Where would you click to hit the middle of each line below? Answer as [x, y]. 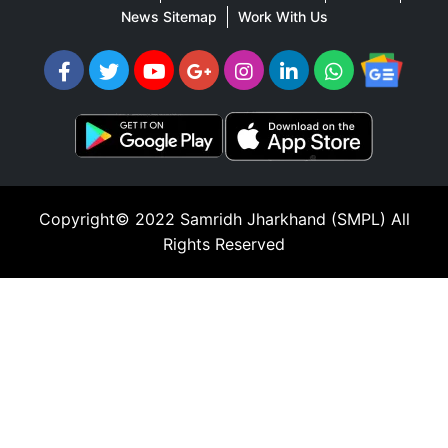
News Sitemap [168, 16]
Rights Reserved [224, 243]
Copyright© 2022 [109, 218]
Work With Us [282, 16]
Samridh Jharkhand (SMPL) [282, 218]
